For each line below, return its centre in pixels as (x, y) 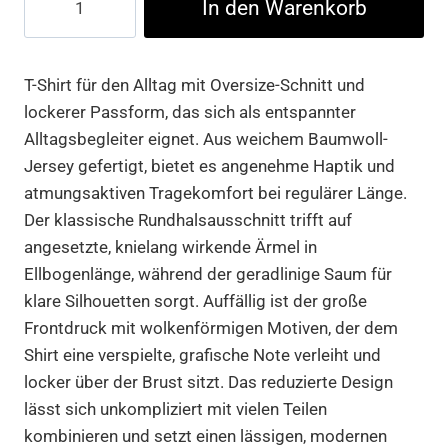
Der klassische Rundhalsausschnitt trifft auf (188, 219)
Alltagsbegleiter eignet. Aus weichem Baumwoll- (206, 138)
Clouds (49, 70)
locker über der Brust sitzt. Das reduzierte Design (208, 381)
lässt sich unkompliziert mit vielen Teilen (175, 408)
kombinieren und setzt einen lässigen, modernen (205, 435)
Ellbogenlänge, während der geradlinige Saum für (208, 273)
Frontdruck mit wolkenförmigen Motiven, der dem (211, 327)
